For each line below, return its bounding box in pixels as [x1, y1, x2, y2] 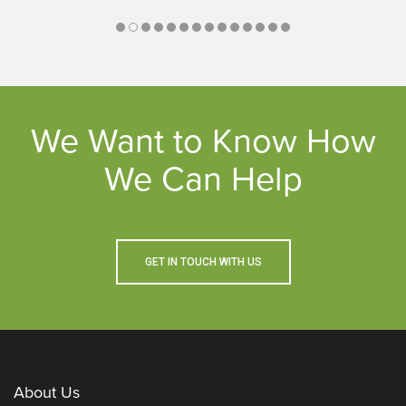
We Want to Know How [30, 121, 376, 163]
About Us [14, 382, 80, 403]
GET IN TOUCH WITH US [144, 256, 262, 269]
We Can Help [103, 159, 303, 201]
